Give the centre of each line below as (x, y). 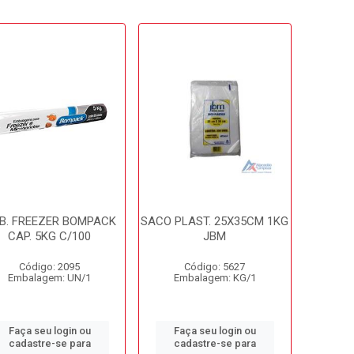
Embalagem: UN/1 (50, 278)
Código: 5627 (215, 267)
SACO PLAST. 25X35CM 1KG (215, 221)
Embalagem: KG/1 (215, 278)
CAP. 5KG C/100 (50, 236)
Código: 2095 (50, 267)
